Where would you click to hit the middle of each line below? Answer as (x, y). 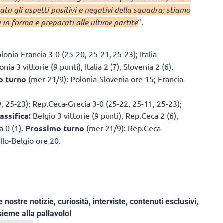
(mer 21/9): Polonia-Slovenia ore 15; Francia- (106, 78)
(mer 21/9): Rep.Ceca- (124, 128)
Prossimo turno (55, 128)
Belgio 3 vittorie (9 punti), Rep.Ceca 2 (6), (105, 115)
